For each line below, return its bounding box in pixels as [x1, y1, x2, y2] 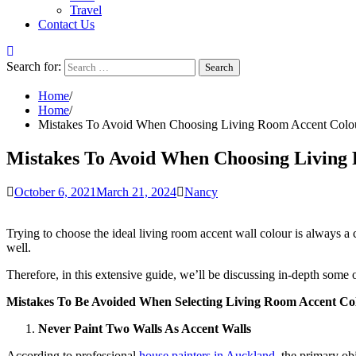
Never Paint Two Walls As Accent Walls [38, 321, 251, 335]
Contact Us [38, 17, 95, 31]
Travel [70, 3, 102, 17]
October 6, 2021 [14, 184, 96, 199]
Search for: [6, 60, 61, 73]
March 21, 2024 [96, 184, 176, 199]
